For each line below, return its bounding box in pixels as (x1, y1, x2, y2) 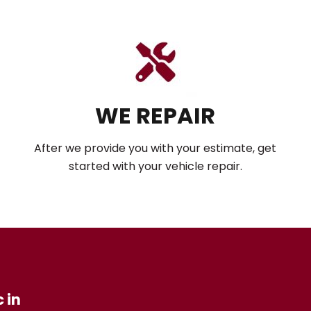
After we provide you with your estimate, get (34, 140, 277, 156)
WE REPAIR (95, 100, 216, 131)
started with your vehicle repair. (68, 158, 242, 174)
